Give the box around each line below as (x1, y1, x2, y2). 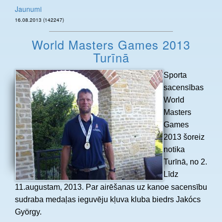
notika (164, 145, 185, 154)
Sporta (164, 71, 187, 80)
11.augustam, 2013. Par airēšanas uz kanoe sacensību (15, 182, 207, 191)
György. (15, 207, 42, 216)
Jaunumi (15, 3, 42, 14)
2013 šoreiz (164, 133, 205, 142)
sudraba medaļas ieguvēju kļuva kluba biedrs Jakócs (15, 195, 201, 204)
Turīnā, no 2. (164, 158, 207, 166)
